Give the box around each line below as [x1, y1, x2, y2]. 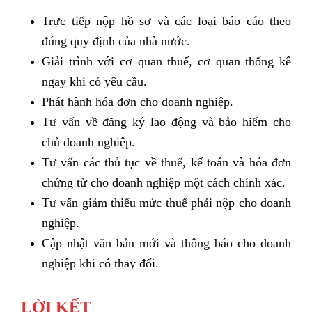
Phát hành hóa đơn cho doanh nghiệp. [42, 94, 233, 109]
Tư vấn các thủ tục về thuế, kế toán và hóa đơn [42, 155, 291, 169]
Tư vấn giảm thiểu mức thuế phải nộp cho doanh [42, 195, 291, 210]
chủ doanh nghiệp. [42, 134, 135, 149]
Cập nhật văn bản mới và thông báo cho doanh [42, 235, 291, 250]
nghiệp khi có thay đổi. [42, 256, 159, 270]
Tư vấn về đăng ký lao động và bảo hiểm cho [42, 114, 291, 129]
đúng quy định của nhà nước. [42, 33, 190, 48]
